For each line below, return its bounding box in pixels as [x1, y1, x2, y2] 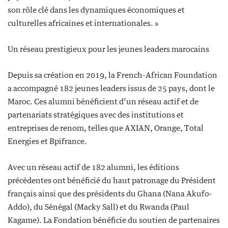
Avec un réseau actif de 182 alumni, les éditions [8, 162, 179, 172]
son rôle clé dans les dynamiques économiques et [8, 5, 185, 14]
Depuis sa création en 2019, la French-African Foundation [8, 70, 217, 79]
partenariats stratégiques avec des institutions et [8, 110, 184, 119]
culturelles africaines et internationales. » [8, 18, 158, 27]
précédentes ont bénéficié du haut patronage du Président [8, 176, 216, 185]
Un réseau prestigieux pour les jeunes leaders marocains [8, 44, 209, 53]
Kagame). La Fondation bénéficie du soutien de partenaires [8, 215, 220, 224]
